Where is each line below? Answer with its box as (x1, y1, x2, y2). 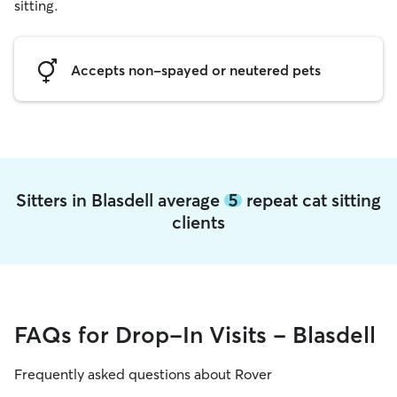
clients (172, 211, 225, 233)
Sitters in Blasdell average (16, 189, 224, 211)
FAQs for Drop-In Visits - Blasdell (14, 321, 376, 349)
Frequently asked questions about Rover (14, 365, 272, 383)
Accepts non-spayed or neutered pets (71, 60, 321, 79)
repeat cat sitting (242, 189, 381, 211)
